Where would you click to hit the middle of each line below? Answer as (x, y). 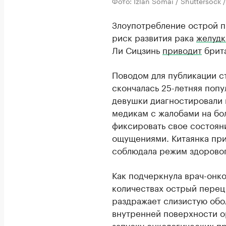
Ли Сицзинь (137, 49)
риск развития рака (154, 37)
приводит (182, 49)
